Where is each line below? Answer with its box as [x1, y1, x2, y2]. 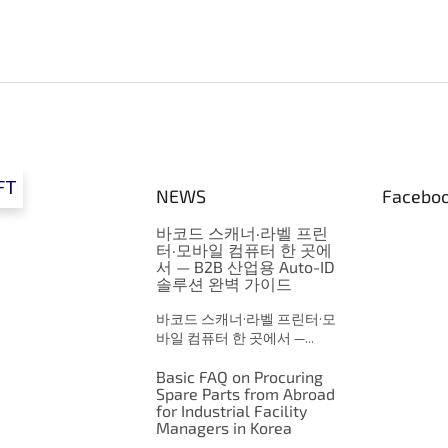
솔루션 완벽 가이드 [155, 274, 292, 294]
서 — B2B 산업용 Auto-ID [155, 257, 335, 277]
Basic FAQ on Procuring [155, 367, 323, 387]
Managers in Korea [155, 418, 292, 438]
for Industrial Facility [155, 401, 307, 421]
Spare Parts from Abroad [155, 384, 335, 404]
